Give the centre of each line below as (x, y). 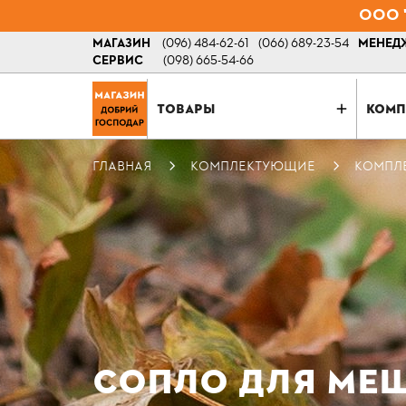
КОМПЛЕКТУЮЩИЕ (253, 166)
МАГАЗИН (121, 44)
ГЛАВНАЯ (122, 166)
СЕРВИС (118, 61)
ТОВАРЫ (186, 108)
